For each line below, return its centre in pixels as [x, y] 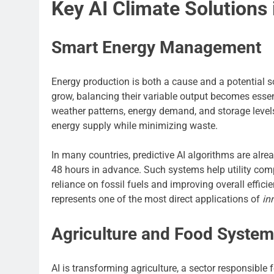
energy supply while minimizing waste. [135, 126]
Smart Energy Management [156, 48]
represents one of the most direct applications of [157, 199]
